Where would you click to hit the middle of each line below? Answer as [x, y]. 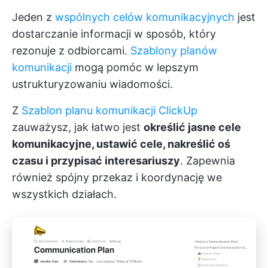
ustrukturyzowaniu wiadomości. [92, 84]
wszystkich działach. [64, 194]
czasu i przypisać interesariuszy [96, 161]
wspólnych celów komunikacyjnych [145, 17]
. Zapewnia [208, 161]
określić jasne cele [192, 127]
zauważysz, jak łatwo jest [78, 127]
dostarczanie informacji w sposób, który [114, 34]
